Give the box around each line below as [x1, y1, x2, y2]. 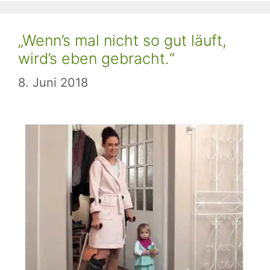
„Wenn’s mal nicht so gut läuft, [18, 31, 227, 49]
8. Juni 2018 [18, 75, 88, 90]
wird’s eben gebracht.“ [18, 49, 175, 67]
